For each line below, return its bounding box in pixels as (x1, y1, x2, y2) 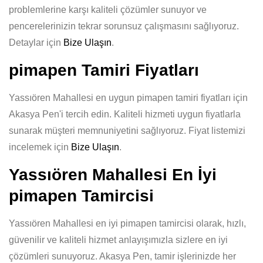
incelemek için (9, 142, 71, 152)
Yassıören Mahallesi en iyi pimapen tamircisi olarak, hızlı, (9, 218, 246, 228)
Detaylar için (9, 38, 63, 48)
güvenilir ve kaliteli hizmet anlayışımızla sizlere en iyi (9, 235, 228, 245)
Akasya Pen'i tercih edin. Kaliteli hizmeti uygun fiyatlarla (9, 109, 241, 119)
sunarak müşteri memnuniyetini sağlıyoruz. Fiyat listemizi (9, 126, 245, 136)
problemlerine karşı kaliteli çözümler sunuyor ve (9, 5, 207, 15)
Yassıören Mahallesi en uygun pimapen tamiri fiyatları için (9, 93, 248, 103)
